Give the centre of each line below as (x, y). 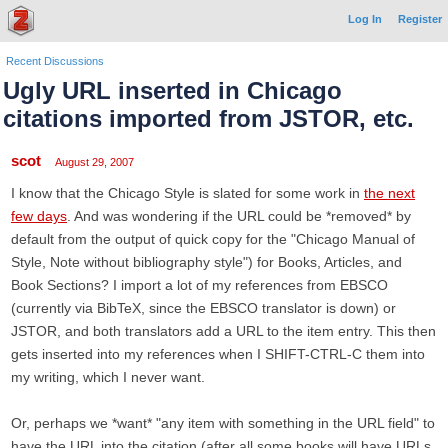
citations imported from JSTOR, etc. (208, 118)
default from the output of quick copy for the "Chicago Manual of (213, 239)
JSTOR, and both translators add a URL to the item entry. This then (223, 331)
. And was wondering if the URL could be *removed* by (239, 216)
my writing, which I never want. (108, 377)
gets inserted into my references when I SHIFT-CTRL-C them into (218, 354)
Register (420, 19)
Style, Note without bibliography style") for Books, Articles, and (206, 262)
